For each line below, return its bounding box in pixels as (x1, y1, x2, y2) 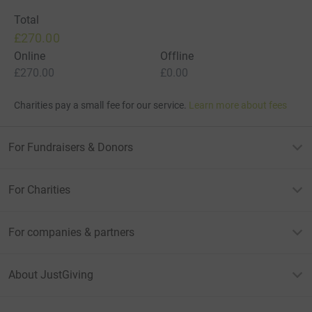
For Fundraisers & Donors (8, 140, 133, 154)
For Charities (8, 182, 70, 196)
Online (14, 49, 46, 63)
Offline (160, 49, 194, 63)
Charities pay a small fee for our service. (14, 99, 187, 111)
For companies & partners (8, 225, 134, 239)
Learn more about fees (189, 99, 288, 111)
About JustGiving (8, 267, 93, 281)
